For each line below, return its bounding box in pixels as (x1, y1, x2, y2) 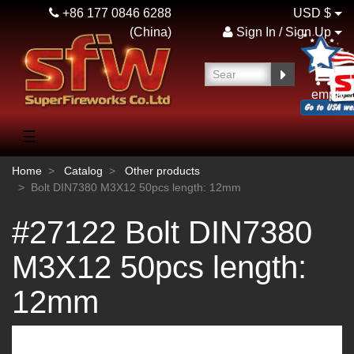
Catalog (64, 164, 103, 177)
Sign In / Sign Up (232, 25, 331, 39)
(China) (129, 25, 171, 39)
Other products (125, 164, 200, 177)
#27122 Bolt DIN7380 (12, 215, 312, 250)
